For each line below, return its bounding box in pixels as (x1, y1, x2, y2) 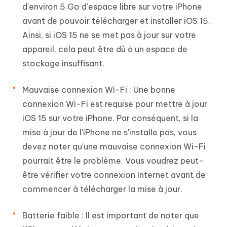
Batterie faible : (22, 210, 84, 220)
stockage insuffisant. (22, 58, 104, 68)
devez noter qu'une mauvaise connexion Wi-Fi (22, 141, 206, 152)
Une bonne (131, 84, 175, 95)
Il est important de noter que (84, 210, 199, 220)
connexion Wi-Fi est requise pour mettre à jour (22, 98, 207, 109)
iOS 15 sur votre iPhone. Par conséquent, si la (22, 112, 198, 123)
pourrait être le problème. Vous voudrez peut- (22, 155, 204, 166)
